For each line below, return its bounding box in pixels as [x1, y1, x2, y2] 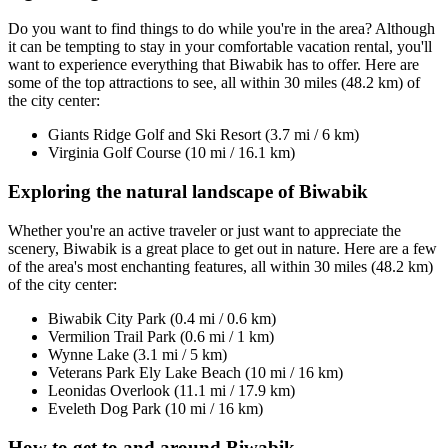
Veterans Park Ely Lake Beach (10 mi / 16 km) [48, 363, 343, 381]
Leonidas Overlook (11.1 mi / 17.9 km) [48, 381, 295, 399]
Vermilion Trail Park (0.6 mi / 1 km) [48, 327, 274, 345]
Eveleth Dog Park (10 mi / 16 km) [48, 399, 263, 417]
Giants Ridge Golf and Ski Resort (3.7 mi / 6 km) [48, 126, 359, 144]
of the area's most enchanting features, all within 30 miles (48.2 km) [8, 257, 433, 275]
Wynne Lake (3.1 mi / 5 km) [48, 345, 227, 363]
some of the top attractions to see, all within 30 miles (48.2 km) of [8, 74, 420, 92]
